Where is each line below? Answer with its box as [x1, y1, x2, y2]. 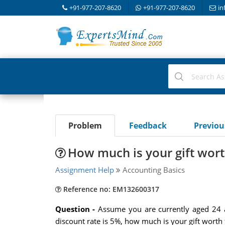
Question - [55, 204, 98, 214]
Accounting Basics [120, 165, 185, 175]
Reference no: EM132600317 [61, 184, 159, 194]
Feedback [129, 120, 167, 131]
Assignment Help [55, 165, 114, 175]
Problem [68, 120, 102, 131]
